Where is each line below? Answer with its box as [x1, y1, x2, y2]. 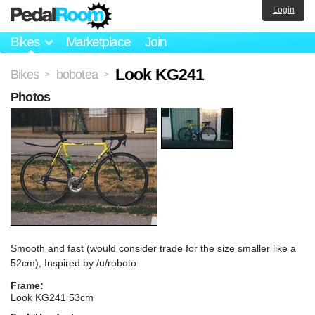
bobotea [56, 67, 98, 82]
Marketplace [65, 34, 131, 50]
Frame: [11, 279, 44, 291]
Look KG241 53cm [11, 291, 94, 303]
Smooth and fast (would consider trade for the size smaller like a [11, 242, 296, 254]
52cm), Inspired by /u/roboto [11, 257, 136, 269]
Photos [11, 89, 51, 104]
